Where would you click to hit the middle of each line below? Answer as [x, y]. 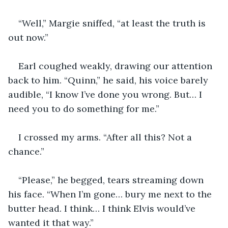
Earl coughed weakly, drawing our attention [117, 66]
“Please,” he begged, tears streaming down [112, 180]
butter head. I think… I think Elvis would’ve [103, 208]
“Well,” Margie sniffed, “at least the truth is [113, 23]
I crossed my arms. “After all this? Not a [106, 137]
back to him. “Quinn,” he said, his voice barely [109, 80]
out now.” [28, 37]
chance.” [26, 151]
